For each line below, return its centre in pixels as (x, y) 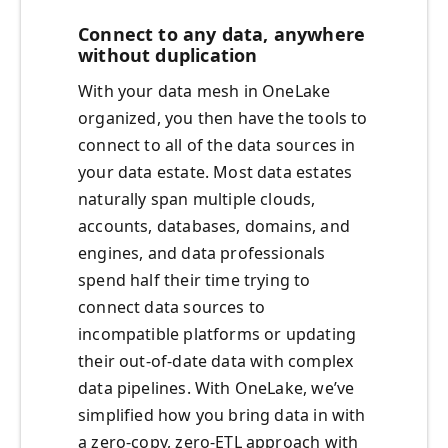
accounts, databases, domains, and (214, 226)
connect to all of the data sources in (217, 145)
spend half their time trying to (194, 280)
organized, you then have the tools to (223, 118)
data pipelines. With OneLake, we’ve (216, 388)
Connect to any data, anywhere (222, 34)
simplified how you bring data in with (222, 415)
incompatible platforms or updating (217, 334)
